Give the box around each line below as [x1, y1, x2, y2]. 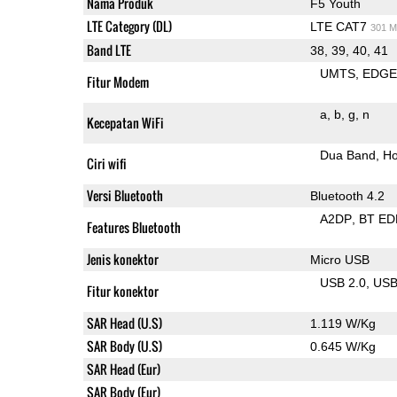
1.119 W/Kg [309, 315, 376, 331]
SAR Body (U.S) [86, 336, 162, 355]
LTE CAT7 [309, 19, 370, 34]
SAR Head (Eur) [86, 359, 160, 378]
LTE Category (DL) [86, 16, 172, 35]
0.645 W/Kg [309, 339, 376, 354]
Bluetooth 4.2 [309, 188, 385, 203]
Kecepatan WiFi [86, 113, 164, 132]
